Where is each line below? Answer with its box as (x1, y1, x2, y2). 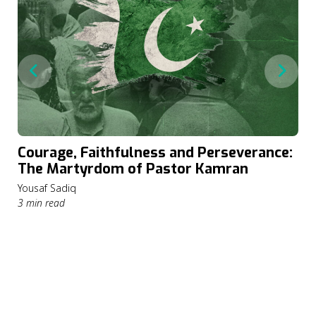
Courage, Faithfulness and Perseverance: (18, 143, 293, 163)
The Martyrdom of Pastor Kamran (18, 159, 248, 179)
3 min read (18, 196, 65, 210)
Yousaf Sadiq (18, 181, 76, 195)
